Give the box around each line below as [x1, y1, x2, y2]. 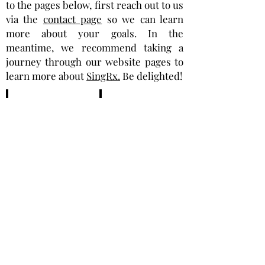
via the [6, 12, 43, 25]
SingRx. [86, 69, 120, 82]
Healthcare [13, 103, 66, 117]
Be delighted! [122, 69, 182, 82]
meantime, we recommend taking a [6, 41, 183, 54]
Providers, [13, 118, 62, 132]
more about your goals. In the [6, 27, 183, 40]
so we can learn [102, 12, 184, 25]
